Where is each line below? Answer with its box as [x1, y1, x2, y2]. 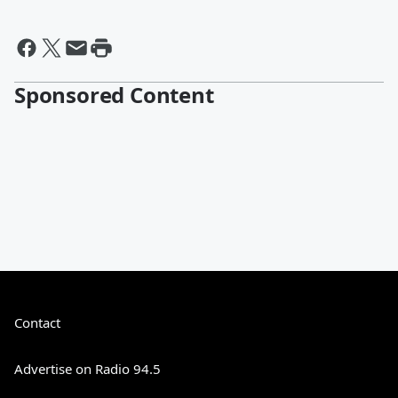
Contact [14, 314, 60, 331]
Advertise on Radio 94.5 [14, 360, 161, 378]
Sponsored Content [14, 80, 214, 109]
